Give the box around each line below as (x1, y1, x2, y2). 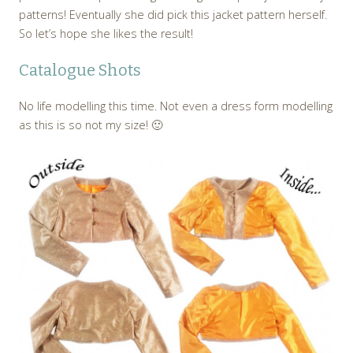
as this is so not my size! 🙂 (19, 117, 162, 132)
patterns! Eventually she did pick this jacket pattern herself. (19, 6, 327, 22)
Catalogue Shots (19, 60, 141, 80)
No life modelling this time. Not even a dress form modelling (19, 98, 333, 113)
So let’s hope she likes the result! (19, 25, 193, 41)
